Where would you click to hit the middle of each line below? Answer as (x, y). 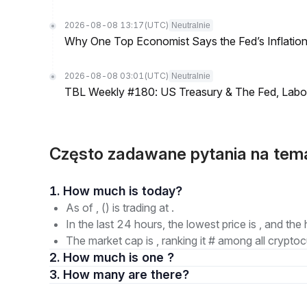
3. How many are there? (159, 274)
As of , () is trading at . (120, 208)
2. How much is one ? (119, 257)
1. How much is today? (162, 191)
